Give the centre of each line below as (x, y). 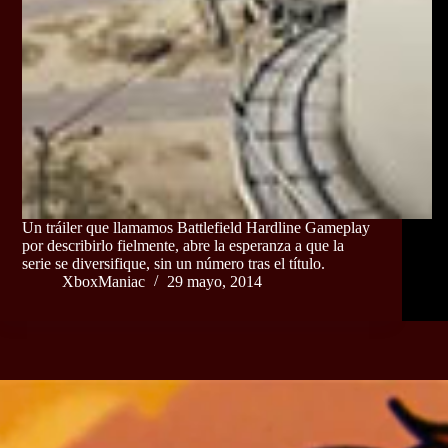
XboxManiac (103, 282)
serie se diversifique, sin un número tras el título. (173, 264)
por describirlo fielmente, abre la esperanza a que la (183, 246)
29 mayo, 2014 (214, 282)
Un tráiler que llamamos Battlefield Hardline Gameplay (196, 228)
